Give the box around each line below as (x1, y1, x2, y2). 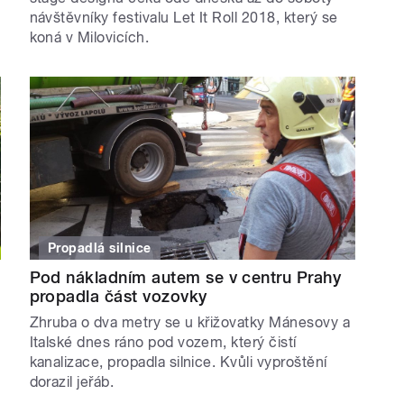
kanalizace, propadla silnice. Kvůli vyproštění (29, 353, 327, 372)
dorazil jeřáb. (29, 373, 123, 391)
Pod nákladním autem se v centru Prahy (29, 268, 342, 288)
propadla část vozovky (29, 287, 207, 307)
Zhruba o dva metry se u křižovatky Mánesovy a (29, 314, 351, 332)
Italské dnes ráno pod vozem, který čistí (29, 334, 297, 352)
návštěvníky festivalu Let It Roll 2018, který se (29, 9, 338, 27)
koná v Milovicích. (29, 29, 153, 47)
